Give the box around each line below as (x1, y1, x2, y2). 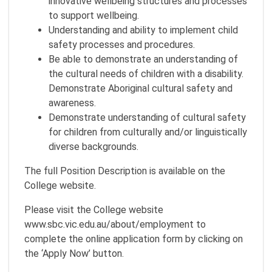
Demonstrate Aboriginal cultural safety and (49, 83, 233, 94)
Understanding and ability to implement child (49, 24, 238, 36)
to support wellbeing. (49, 10, 139, 21)
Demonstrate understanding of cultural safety (49, 112, 246, 123)
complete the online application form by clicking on (24, 233, 243, 245)
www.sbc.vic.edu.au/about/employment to (24, 219, 206, 230)
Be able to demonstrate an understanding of (49, 53, 238, 65)
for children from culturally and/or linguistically (49, 126, 247, 138)
